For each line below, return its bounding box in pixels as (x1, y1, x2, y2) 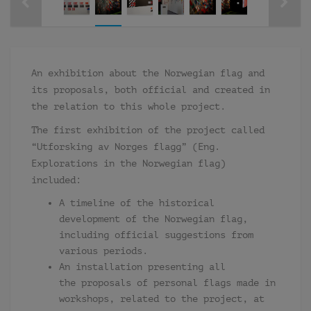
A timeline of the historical (59, 197, 215, 209)
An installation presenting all (59, 261, 226, 273)
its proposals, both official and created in (31, 84, 270, 96)
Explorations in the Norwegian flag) (31, 158, 226, 169)
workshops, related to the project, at (59, 293, 264, 305)
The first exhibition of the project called (31, 124, 264, 136)
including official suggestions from (59, 229, 253, 241)
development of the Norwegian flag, (59, 213, 248, 225)
